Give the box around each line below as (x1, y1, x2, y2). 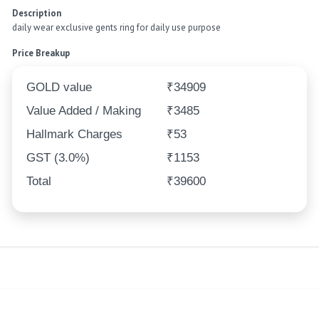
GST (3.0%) (26, 151, 90, 165)
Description (12, 7, 62, 20)
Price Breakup (12, 47, 70, 60)
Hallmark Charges (26, 127, 123, 142)
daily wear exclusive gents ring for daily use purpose (12, 21, 221, 34)
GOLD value (26, 80, 93, 95)
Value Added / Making (26, 104, 142, 118)
